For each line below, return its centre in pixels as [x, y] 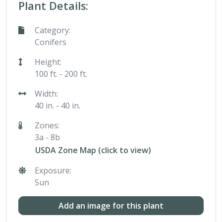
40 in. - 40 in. [58, 106]
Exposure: [53, 170]
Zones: [47, 125]
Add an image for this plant [111, 205]
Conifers [51, 42]
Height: [48, 62]
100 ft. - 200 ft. [61, 74]
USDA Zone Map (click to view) [93, 150]
